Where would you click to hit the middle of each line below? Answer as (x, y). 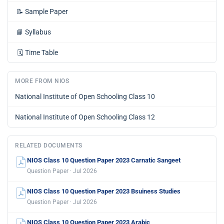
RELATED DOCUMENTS (49, 145)
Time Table (41, 52)
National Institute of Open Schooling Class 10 (85, 96)
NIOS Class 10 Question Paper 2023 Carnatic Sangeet (104, 160)
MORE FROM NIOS (42, 81)
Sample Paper (46, 11)
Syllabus (38, 32)
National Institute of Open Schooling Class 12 (85, 117)
